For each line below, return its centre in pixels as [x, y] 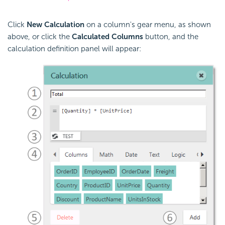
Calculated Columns [107, 36]
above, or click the [40, 36]
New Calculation [55, 24]
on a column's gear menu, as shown [148, 24]
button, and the [171, 36]
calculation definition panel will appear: [74, 48]
